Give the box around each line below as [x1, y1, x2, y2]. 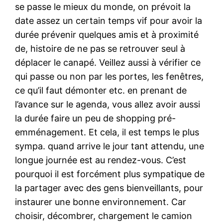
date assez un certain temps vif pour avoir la [15, 15, 203, 26]
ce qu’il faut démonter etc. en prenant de [15, 85, 187, 96]
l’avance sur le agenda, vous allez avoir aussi [15, 99, 201, 110]
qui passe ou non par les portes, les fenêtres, [15, 71, 204, 82]
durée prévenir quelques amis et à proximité [15, 29, 199, 40]
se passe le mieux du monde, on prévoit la [15, 1, 191, 12]
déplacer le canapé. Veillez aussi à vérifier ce [15, 57, 201, 68]
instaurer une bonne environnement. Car [15, 196, 187, 207]
